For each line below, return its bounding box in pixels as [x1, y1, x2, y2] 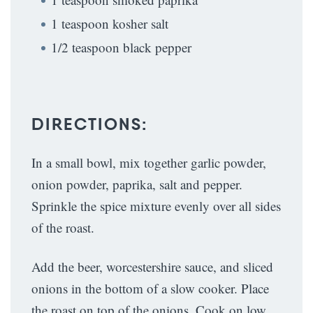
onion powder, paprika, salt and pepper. [31, 175, 242, 193]
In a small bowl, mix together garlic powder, [31, 154, 266, 171]
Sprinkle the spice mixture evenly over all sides [31, 197, 281, 214]
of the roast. [31, 219, 99, 236]
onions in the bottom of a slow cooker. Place [31, 279, 269, 297]
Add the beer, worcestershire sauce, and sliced [31, 258, 273, 275]
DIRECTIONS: [31, 114, 148, 135]
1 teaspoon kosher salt [51, 15, 168, 32]
